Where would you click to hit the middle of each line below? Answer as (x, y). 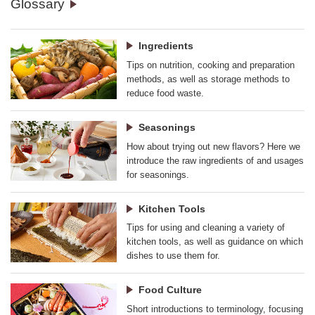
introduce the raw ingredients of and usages (216, 160)
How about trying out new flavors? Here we (214, 146)
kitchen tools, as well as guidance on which (215, 242)
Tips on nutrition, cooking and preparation (211, 65)
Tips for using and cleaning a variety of (206, 228)
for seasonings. (158, 174)
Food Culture (171, 290)
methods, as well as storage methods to (208, 79)
